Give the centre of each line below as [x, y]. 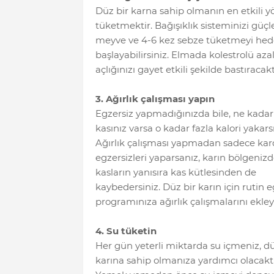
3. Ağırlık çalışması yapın [155, 98]
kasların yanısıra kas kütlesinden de [176, 172]
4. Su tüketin [126, 231]
